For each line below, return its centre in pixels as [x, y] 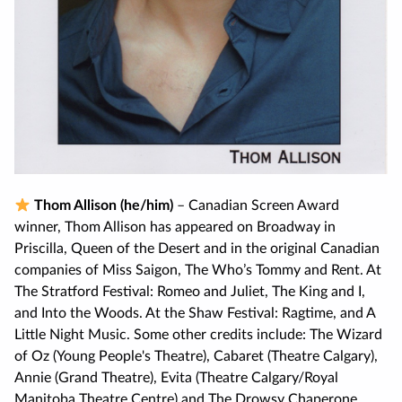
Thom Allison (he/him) [102, 206]
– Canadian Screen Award [257, 206]
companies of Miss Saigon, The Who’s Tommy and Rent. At [198, 271]
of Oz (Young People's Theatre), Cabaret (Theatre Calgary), [196, 357]
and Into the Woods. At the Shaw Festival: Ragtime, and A [195, 314]
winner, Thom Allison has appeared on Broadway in [175, 227]
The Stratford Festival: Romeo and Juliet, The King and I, [190, 292]
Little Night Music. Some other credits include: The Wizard [198, 335]
